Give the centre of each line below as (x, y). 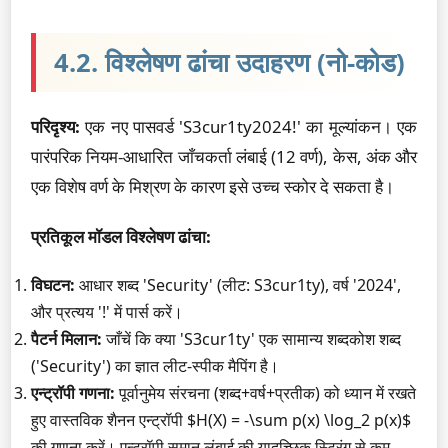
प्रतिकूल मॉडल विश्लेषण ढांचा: (121, 236)
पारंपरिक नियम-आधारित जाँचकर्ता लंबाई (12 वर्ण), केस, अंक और (224, 156)
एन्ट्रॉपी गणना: (73, 393)
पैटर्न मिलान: (66, 339)
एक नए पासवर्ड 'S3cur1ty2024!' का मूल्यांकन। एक (248, 126)
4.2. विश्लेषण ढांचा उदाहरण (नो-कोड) (229, 62)
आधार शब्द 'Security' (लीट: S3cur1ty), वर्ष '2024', (238, 285)
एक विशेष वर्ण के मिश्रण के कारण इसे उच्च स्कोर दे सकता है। (212, 186)
